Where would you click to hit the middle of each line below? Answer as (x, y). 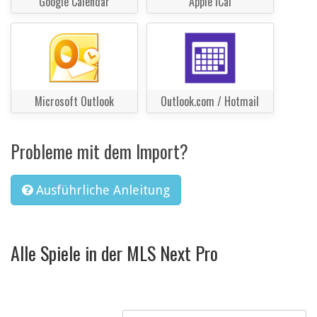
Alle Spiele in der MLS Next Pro (114, 253)
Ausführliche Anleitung (103, 190)
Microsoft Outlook (74, 102)
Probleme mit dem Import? (99, 151)
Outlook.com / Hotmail (210, 102)
